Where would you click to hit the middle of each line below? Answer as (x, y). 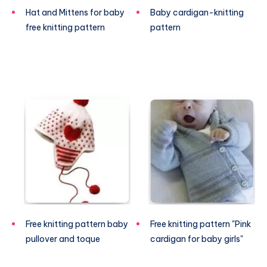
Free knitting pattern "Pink (201, 224)
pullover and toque (63, 239)
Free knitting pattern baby (77, 224)
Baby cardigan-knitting (197, 13)
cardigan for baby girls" (197, 239)
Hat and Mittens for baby (75, 13)
